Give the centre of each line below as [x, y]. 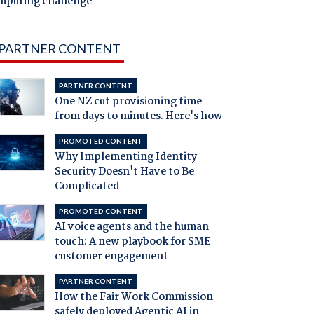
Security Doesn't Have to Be [124, 172]
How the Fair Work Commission [134, 298]
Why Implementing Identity [125, 157]
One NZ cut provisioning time [128, 102]
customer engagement [111, 257]
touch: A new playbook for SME [132, 242]
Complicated [87, 187]
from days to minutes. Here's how [138, 117]
